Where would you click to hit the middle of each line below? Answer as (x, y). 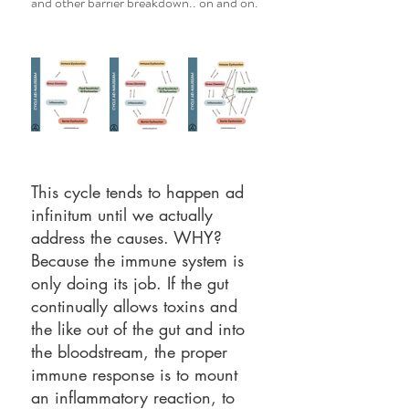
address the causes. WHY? (129, 237)
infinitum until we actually (125, 215)
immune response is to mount (137, 374)
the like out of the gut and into (141, 329)
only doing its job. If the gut (132, 283)
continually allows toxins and (137, 306)
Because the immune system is (140, 260)
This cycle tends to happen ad (140, 192)
